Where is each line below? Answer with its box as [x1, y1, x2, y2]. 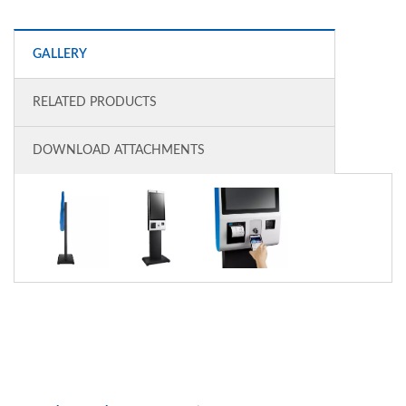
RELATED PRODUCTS [33, 96, 157, 110]
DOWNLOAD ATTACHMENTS [33, 144, 205, 158]
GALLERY [33, 48, 87, 62]
